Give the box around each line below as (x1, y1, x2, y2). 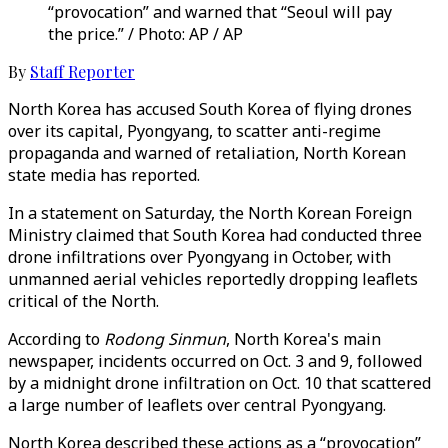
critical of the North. (8, 290, 159, 312)
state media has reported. (8, 164, 200, 186)
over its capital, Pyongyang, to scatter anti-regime (8, 120, 381, 142)
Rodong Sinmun (104, 328, 226, 350)
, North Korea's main (226, 328, 381, 350)
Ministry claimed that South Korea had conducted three (8, 224, 422, 246)
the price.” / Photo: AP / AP (48, 23, 243, 45)
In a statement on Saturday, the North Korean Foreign (8, 202, 412, 224)
